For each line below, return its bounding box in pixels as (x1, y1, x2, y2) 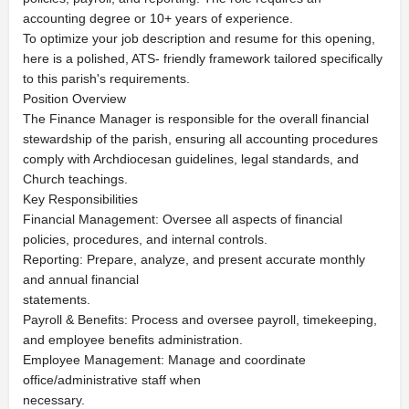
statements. (23, 292, 90, 307)
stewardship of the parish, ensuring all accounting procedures (23, 131, 378, 146)
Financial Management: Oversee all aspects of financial (23, 212, 342, 226)
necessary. (23, 393, 85, 407)
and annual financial (23, 272, 139, 287)
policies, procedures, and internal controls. (23, 232, 267, 246)
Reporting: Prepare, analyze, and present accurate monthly (23, 252, 365, 267)
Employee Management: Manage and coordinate (23, 352, 306, 367)
